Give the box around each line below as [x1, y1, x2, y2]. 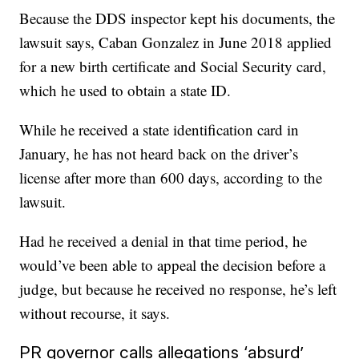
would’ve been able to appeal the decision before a [19, 255, 326, 275]
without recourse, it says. [19, 303, 171, 323]
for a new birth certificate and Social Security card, [19, 56, 327, 76]
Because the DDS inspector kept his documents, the [19, 8, 336, 28]
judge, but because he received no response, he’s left [19, 279, 337, 299]
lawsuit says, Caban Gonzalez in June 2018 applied [19, 32, 333, 52]
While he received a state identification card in [19, 119, 300, 139]
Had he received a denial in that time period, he [19, 231, 308, 251]
